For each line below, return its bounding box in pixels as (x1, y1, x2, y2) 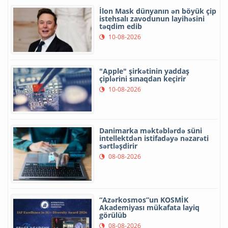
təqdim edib (99, 21, 142, 31)
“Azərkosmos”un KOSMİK (99, 195, 188, 205)
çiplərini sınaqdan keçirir (99, 73, 186, 83)
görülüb (99, 210, 127, 220)
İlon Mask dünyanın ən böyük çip (99, 6, 216, 16)
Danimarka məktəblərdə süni (99, 126, 202, 136)
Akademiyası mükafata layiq (99, 203, 199, 213)
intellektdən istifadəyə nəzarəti (99, 133, 209, 144)
